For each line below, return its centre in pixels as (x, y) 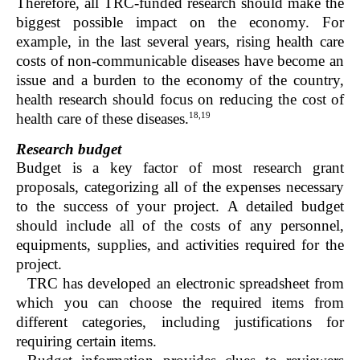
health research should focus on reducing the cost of (180, 100)
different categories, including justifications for (180, 321)
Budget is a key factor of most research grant (180, 167)
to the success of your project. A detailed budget (180, 206)
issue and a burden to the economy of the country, (180, 80)
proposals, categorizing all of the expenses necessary (180, 186)
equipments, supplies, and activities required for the (180, 244)
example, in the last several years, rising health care (180, 42)
